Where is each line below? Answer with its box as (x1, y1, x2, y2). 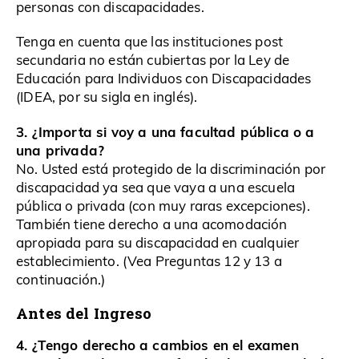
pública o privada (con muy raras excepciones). (16, 196, 310, 215)
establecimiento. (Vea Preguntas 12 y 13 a (16, 251, 282, 270)
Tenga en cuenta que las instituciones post (16, 32, 284, 51)
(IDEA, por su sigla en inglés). (16, 87, 198, 107)
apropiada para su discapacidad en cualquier (16, 232, 300, 252)
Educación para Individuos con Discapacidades (16, 69, 312, 88)
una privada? (16, 139, 105, 159)
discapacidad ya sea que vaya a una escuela (16, 177, 296, 196)
